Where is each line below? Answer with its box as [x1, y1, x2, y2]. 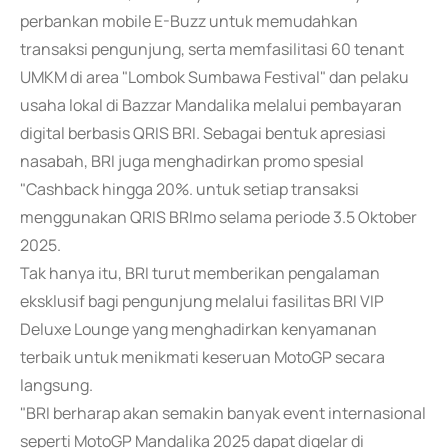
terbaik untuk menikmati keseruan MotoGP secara [20, 346, 385, 368]
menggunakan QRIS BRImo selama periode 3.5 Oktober [20, 206, 417, 228]
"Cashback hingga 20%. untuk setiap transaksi [20, 178, 359, 200]
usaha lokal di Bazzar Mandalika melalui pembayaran [20, 94, 402, 116]
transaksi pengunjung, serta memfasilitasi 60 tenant [20, 38, 404, 60]
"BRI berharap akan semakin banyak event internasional [20, 402, 426, 424]
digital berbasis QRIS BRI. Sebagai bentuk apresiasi [20, 122, 386, 144]
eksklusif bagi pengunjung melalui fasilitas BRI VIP [20, 290, 384, 312]
